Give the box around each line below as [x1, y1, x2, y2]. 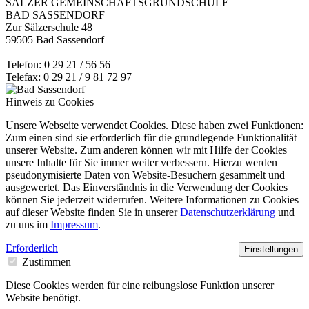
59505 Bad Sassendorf [6, 34, 104, 46]
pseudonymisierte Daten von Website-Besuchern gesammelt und [6, 169, 285, 181]
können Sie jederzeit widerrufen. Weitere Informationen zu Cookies [6, 194, 299, 206]
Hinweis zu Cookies [6, 96, 94, 108]
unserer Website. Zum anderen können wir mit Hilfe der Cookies [6, 144, 287, 157]
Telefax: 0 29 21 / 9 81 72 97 [6, 71, 132, 83]
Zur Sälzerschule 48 [6, 21, 92, 34]
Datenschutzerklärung [180, 206, 275, 219]
